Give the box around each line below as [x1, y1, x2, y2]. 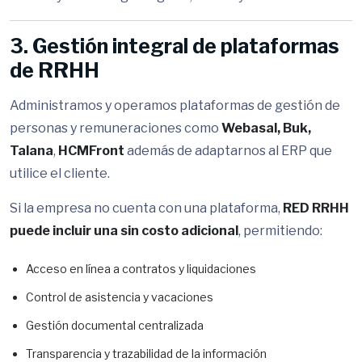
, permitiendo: [238, 223, 322, 238]
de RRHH [10, 58, 99, 82]
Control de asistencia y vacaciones [26, 290, 213, 304]
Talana [10, 143, 53, 158]
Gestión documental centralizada [26, 318, 204, 332]
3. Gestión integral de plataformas [10, 34, 339, 58]
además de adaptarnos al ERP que [124, 143, 332, 158]
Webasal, [221, 120, 280, 136]
